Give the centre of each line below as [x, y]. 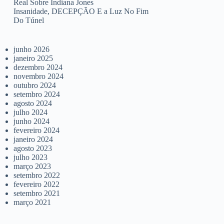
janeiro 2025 [33, 58]
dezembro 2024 [38, 67]
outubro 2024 [35, 85]
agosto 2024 [33, 103]
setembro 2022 [37, 175]
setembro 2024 [37, 94]
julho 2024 [31, 112]
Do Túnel [29, 20]
